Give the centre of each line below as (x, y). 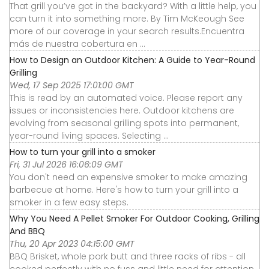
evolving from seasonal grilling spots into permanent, (124, 123)
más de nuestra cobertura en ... (77, 44)
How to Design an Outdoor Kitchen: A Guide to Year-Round (132, 60)
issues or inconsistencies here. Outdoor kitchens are (122, 110)
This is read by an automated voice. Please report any (126, 98)
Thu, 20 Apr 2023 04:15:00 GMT (72, 243)
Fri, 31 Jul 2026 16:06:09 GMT (66, 164)
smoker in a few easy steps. (69, 202)
